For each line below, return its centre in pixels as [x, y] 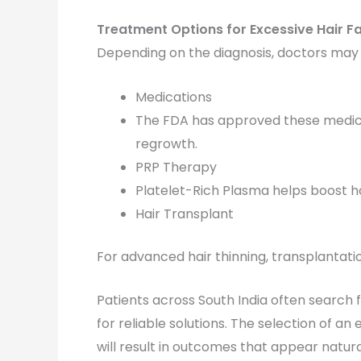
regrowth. [166, 143]
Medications [174, 97]
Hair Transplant [185, 214]
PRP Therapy [176, 167]
